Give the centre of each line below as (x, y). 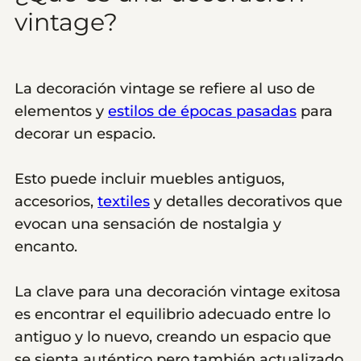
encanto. (48, 247)
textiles (124, 202)
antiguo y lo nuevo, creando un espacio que (173, 337)
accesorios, (56, 202)
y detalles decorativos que (246, 202)
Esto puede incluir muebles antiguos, (149, 179)
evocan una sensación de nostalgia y (148, 224)
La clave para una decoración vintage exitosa (178, 292)
